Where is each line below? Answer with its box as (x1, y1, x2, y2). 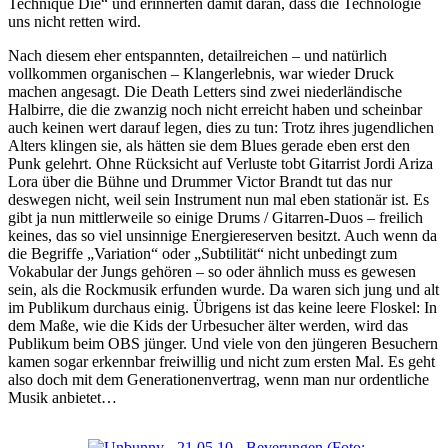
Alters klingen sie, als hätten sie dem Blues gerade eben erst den (8, 136, 410, 154)
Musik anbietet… (8, 388, 117, 406)
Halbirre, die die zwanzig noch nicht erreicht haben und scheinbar (8, 100, 422, 118)
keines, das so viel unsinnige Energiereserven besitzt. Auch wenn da (8, 226, 437, 244)
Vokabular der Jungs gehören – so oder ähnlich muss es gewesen (8, 262, 416, 280)
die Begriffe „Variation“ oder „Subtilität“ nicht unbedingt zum (8, 244, 397, 262)
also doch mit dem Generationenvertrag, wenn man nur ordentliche (8, 370, 429, 388)
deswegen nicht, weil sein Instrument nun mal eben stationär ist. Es (8, 190, 429, 208)
